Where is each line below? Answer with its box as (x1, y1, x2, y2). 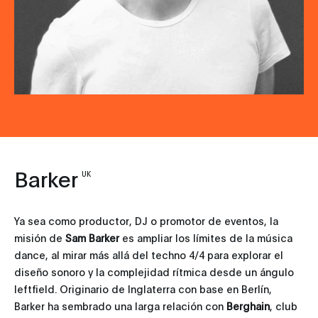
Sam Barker (65, 231, 119, 245)
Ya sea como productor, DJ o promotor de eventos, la (14, 214, 278, 228)
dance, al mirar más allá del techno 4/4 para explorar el (14, 248, 283, 262)
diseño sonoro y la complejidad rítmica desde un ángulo (14, 265, 294, 279)
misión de (14, 231, 65, 245)
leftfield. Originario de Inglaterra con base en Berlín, (14, 282, 272, 296)
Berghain (226, 299, 270, 313)
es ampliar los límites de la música (119, 231, 292, 245)
